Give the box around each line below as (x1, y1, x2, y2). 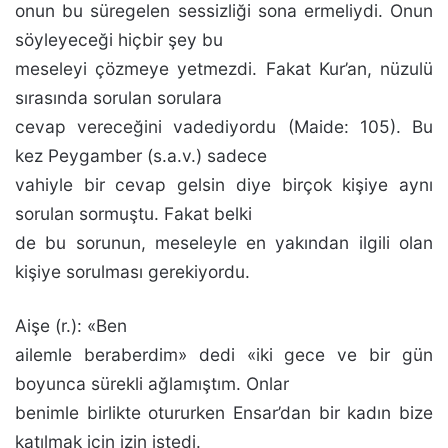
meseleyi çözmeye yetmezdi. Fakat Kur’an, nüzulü (15, 58, 433, 79)
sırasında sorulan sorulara (15, 87, 222, 108)
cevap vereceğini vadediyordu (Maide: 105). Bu (15, 116, 433, 137)
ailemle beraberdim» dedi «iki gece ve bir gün (15, 344, 433, 365)
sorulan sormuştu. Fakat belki (15, 203, 252, 224)
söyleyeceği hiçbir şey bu (15, 29, 223, 50)
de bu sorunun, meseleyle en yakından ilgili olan (15, 232, 433, 253)
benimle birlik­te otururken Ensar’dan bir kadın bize (15, 402, 433, 423)
